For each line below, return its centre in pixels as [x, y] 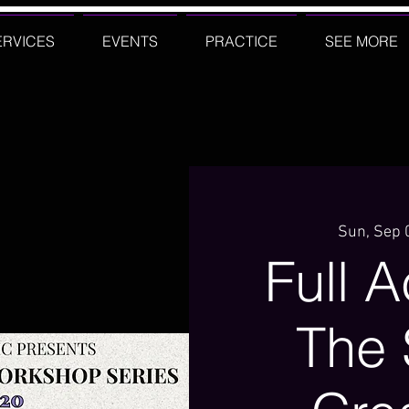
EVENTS [130, 41]
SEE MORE [362, 41]
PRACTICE [241, 41]
